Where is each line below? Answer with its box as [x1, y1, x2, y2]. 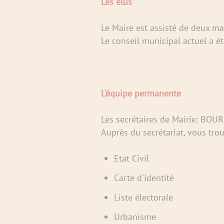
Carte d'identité [113, 171, 174, 183]
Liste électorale [113, 191, 173, 203]
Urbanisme [113, 210, 156, 222]
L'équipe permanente [100, 87, 181, 99]
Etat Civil [113, 152, 149, 164]
